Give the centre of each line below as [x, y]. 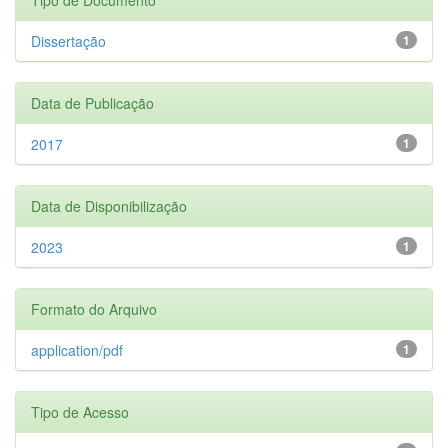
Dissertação [68, 40]
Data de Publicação [92, 102]
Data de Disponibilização [109, 205]
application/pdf [77, 349]
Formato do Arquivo [94, 308]
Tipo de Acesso [80, 411]
